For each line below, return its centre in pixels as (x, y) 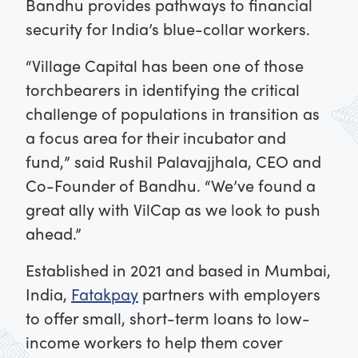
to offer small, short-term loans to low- (168, 318)
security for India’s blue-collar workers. (168, 29)
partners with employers (229, 294)
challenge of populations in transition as (173, 113)
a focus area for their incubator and (156, 137)
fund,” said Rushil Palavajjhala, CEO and (173, 161)
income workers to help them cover (154, 342)
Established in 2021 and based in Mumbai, (178, 270)
